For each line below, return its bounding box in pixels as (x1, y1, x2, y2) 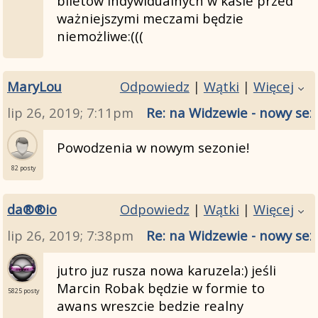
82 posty (11, 164, 35, 173)
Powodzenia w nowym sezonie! (56, 138, 249, 157)
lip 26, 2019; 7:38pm (7, 226, 133, 244)
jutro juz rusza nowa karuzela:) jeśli (56, 261, 276, 280)
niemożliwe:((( (56, 27, 143, 45)
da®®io (7, 200, 57, 218)
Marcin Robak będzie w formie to (56, 279, 265, 297)
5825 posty (7, 287, 39, 296)
